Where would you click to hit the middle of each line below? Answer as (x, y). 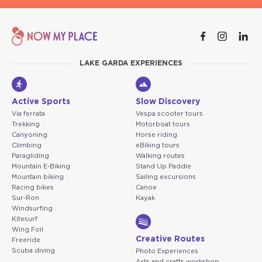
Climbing (27, 146)
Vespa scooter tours (169, 114)
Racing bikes (33, 188)
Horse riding (156, 135)
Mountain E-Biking (41, 167)
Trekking (26, 125)
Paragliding (30, 156)
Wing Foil (27, 230)
